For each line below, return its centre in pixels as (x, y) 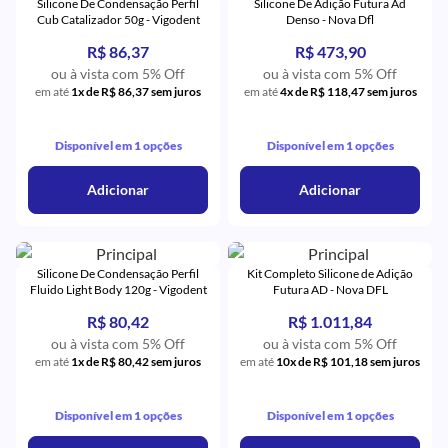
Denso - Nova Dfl (330, 19)
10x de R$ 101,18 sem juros (348, 361)
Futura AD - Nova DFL (330, 289)
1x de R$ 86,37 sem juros (136, 91)
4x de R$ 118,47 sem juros (348, 91)
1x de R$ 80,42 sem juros (136, 361)
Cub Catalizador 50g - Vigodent (118, 19)
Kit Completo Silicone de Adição (330, 273)
